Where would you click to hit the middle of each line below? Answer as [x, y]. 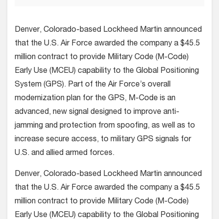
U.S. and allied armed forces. [65, 153]
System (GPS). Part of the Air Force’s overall [93, 85]
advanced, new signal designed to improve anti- [97, 112]
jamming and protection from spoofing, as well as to [105, 126]
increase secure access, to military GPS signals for [103, 140]
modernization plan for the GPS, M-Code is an [95, 99]
